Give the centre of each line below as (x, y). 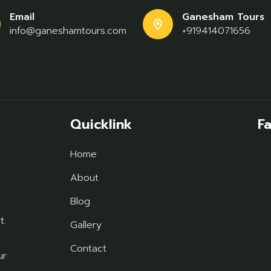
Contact (88, 249)
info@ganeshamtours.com (68, 31)
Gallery (86, 225)
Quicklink (101, 124)
